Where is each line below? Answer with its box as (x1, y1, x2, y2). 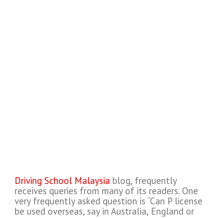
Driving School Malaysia (15, 175, 110, 187)
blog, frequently (110, 175, 177, 187)
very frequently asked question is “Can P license (15, 195, 202, 207)
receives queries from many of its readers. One (15, 185, 198, 197)
